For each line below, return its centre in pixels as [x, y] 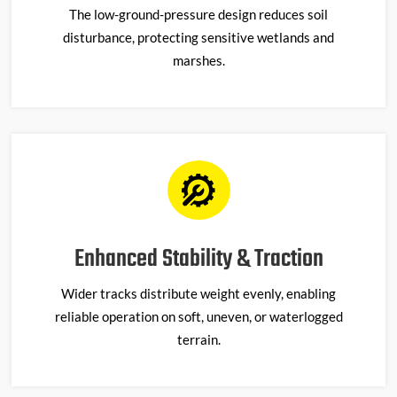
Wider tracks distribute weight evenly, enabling [198, 294]
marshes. [198, 61]
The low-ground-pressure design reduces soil [198, 15]
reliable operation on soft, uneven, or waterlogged [198, 317]
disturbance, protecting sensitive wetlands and [198, 38]
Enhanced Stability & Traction [198, 260]
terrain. [198, 340]
